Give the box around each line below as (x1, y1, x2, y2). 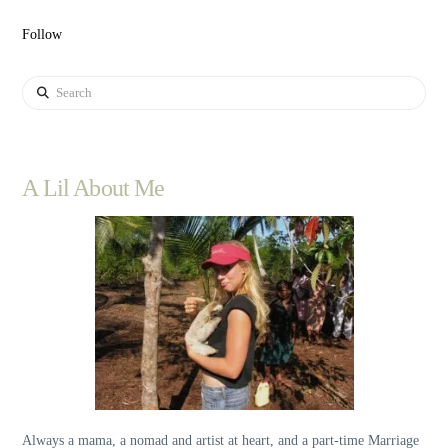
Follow (22, 26, 63, 42)
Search (21, 78, 60, 94)
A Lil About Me (22, 174, 165, 201)
